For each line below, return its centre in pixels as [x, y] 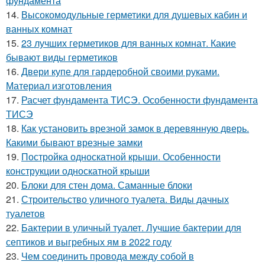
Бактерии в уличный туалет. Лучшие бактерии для [131, 228]
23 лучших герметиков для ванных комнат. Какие [129, 43]
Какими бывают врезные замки [74, 143]
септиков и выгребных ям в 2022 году [89, 242]
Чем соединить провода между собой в [108, 256]
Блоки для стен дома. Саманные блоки [107, 185]
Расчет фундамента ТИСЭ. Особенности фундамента [140, 100]
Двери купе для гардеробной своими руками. [120, 72]
